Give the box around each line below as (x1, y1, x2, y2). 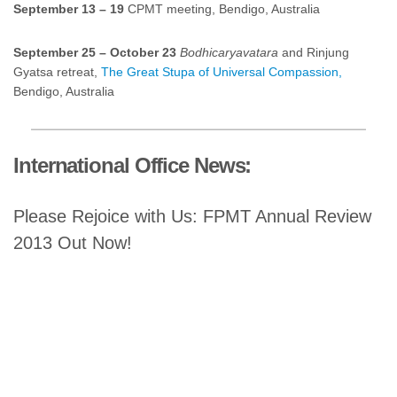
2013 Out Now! (13, 232, 132, 253)
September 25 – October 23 (13, 45, 176, 59)
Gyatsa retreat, (13, 65, 101, 79)
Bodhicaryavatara (180, 45, 278, 59)
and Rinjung (278, 45, 349, 59)
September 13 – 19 (13, 2, 124, 16)
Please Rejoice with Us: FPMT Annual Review (13, 206, 371, 226)
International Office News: (13, 152, 252, 177)
